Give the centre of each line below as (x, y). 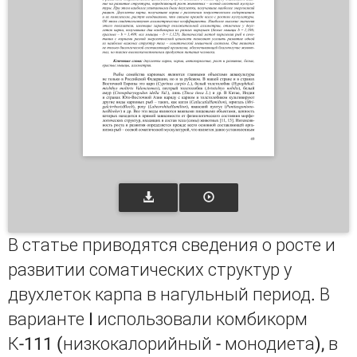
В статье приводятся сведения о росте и (172, 245)
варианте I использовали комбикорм (158, 319)
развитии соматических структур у (150, 270)
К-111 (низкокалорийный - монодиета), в (173, 344)
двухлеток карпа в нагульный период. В (169, 294)
